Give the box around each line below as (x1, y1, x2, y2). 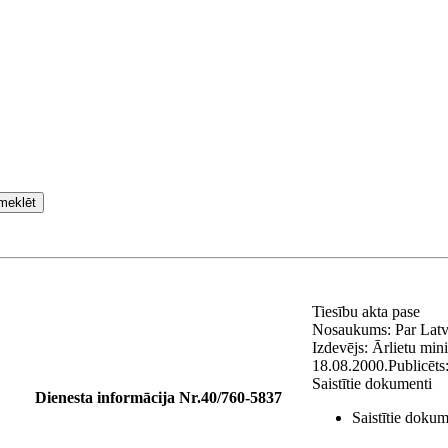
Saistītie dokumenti (312, 375, 432, 392)
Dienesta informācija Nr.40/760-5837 (35, 389, 282, 406)
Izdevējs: (312, 339, 372, 356)
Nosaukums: (312, 321, 395, 338)
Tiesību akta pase (312, 303, 424, 320)
